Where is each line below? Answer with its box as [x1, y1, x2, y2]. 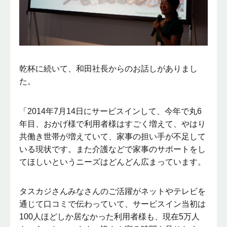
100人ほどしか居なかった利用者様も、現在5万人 [19, 212, 200, 221]
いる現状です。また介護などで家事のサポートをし [19, 144, 206, 154]
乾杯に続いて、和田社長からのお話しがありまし [19, 64, 198, 73]
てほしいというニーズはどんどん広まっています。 [19, 157, 206, 166]
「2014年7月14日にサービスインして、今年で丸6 [19, 106, 202, 116]
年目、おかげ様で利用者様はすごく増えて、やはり [19, 119, 206, 128]
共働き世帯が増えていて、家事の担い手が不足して [19, 132, 206, 141]
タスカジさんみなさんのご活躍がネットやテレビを [19, 187, 206, 196]
